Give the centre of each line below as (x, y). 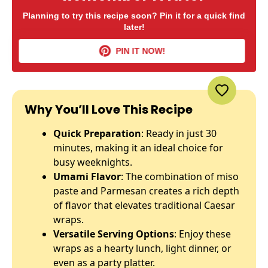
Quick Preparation (97, 133)
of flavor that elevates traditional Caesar (144, 205)
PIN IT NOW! (142, 51)
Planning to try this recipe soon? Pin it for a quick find (134, 16)
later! (134, 27)
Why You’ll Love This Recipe (109, 109)
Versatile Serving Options (114, 234)
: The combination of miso (180, 176)
